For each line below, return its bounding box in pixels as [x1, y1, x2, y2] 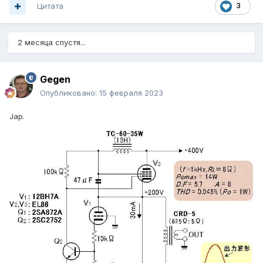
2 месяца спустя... [18, 38, 86, 48]
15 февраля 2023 [99, 88, 163, 98]
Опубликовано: [40, 88, 99, 98]
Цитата [37, 1, 63, 11]
